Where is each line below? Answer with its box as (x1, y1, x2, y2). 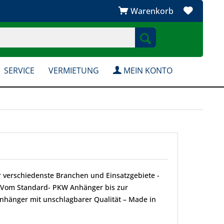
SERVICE (3, 65, 34, 76)
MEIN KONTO (121, 65, 172, 76)
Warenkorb (130, 5, 173, 16)
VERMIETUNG (48, 65, 99, 76)
